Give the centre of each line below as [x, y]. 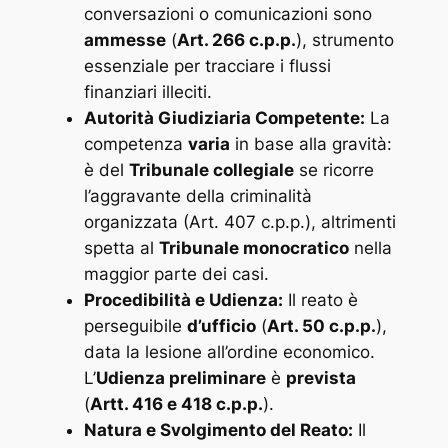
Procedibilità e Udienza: [183, 299]
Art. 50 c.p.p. [321, 325]
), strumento [344, 39]
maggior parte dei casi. [176, 273]
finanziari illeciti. [147, 91]
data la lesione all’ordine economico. [229, 351]
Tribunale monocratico [253, 247]
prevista [320, 377]
